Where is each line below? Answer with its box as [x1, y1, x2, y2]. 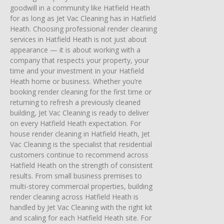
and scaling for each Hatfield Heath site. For [10, 212, 151, 222]
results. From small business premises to [10, 170, 142, 180]
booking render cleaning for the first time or [10, 86, 151, 96]
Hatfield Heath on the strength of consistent [10, 160, 153, 170]
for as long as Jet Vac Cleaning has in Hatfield [10, 13, 156, 23]
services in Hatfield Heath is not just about [10, 34, 147, 44]
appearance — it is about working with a [10, 44, 140, 54]
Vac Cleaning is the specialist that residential [10, 139, 152, 149]
